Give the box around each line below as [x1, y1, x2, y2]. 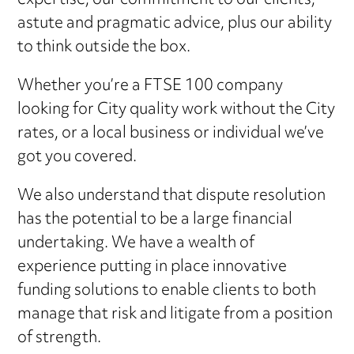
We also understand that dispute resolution [17, 179, 326, 213]
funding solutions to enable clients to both [17, 274, 317, 307]
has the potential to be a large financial [17, 203, 293, 236]
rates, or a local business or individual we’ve [17, 117, 325, 150]
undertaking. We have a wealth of [17, 227, 255, 260]
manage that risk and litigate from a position [17, 298, 333, 331]
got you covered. [17, 141, 137, 174]
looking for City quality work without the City [17, 93, 336, 126]
